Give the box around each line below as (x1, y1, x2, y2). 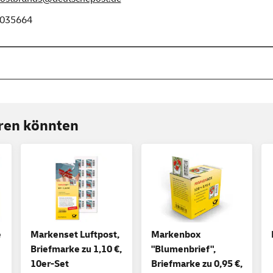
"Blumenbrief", (151, 243, 216, 256)
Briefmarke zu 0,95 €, (151, 258, 243, 271)
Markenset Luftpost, (30, 229, 119, 241)
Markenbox (151, 229, 200, 241)
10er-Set (30, 258, 69, 271)
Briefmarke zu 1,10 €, (30, 243, 122, 256)
